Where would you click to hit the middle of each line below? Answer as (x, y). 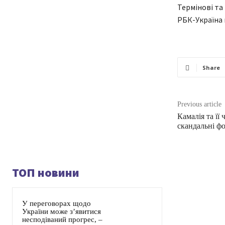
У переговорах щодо (57, 204)
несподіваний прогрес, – (62, 220)
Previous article (199, 104)
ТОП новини (46, 173)
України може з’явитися (62, 212)
